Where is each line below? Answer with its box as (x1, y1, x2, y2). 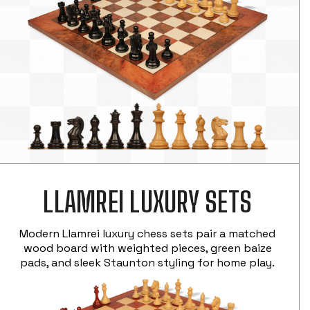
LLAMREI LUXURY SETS (43, 185, 253, 219)
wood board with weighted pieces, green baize (23, 240, 272, 255)
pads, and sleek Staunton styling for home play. (20, 255, 275, 270)
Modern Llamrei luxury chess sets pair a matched (19, 226, 276, 241)
